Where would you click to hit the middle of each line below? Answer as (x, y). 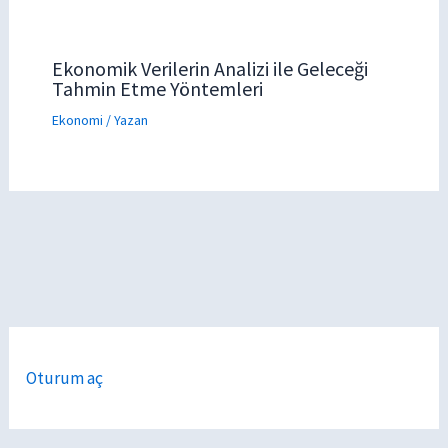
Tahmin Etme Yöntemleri (157, 88)
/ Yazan (125, 120)
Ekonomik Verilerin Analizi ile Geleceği (209, 68)
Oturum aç (65, 377)
